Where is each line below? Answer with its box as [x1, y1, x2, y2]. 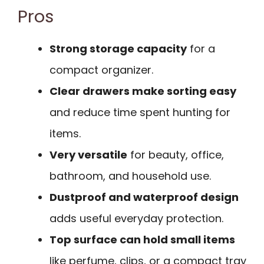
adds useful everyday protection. [49, 210, 223, 226]
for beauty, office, [127, 147, 224, 162]
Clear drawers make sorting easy [49, 83, 236, 98]
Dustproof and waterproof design [49, 189, 239, 204]
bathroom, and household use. [49, 168, 211, 183]
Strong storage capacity [49, 41, 187, 56]
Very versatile [49, 147, 127, 162]
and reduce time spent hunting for [49, 104, 230, 120]
